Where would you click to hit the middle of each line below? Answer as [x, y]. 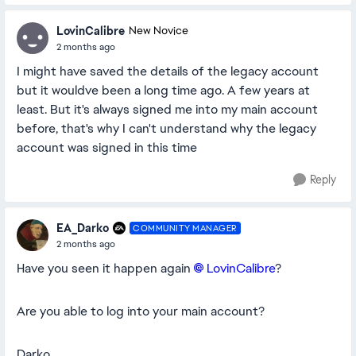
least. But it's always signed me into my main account [167, 109]
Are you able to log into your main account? [141, 311]
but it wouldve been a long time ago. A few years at [163, 90]
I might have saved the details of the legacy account [168, 71]
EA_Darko [83, 228]
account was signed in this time [108, 147]
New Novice [159, 31]
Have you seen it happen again [105, 268]
